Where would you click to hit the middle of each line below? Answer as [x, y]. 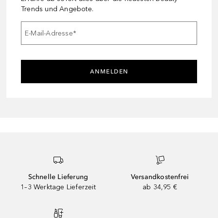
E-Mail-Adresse [49, 33]
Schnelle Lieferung [58, 177]
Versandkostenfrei [160, 177]
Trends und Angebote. [57, 9]
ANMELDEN [109, 72]
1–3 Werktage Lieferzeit [58, 187]
